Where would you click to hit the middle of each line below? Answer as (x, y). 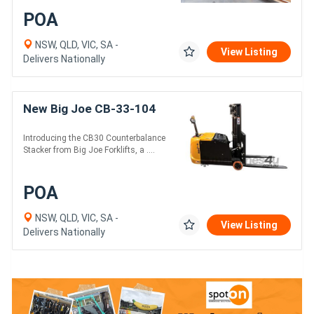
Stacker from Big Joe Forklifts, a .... (89, 150)
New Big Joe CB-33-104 (89, 109)
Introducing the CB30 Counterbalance (94, 138)
